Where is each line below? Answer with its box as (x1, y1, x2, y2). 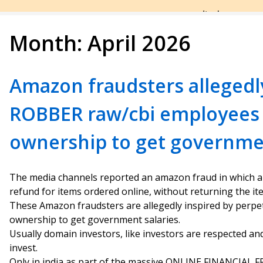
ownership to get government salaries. (9, 213, 180, 226)
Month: (9, 29, 87, 58)
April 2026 (87, 29, 191, 58)
